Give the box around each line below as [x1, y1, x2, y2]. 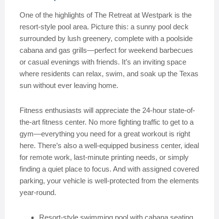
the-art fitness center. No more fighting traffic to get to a [20, 118, 194, 126]
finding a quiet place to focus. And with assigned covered [20, 165, 199, 173]
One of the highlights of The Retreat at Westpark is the [20, 11, 192, 19]
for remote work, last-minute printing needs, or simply [20, 153, 189, 161]
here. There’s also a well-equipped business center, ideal [20, 141, 199, 150]
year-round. [20, 188, 56, 197]
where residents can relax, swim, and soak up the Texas [20, 69, 198, 78]
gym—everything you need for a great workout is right [20, 130, 190, 138]
